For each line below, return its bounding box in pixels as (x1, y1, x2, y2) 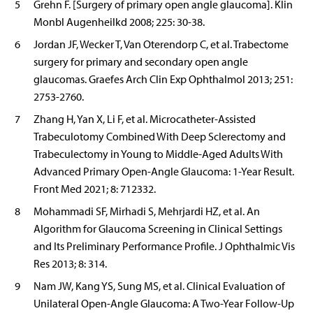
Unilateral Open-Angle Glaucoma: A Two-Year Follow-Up (34, 297, 294, 311)
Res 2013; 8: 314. (34, 257, 107, 271)
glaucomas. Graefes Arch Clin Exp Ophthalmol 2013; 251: (34, 73, 293, 87)
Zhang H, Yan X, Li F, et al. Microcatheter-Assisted (34, 112, 256, 126)
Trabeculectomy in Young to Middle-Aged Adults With (34, 147, 283, 161)
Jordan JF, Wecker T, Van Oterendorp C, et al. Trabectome (34, 38, 289, 52)
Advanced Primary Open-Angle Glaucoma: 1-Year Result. (34, 165, 294, 179)
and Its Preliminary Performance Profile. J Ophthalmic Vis (34, 240, 295, 254)
